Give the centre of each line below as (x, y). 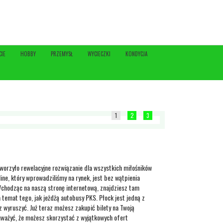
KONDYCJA (136, 54)
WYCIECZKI (99, 54)
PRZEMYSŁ (62, 54)
